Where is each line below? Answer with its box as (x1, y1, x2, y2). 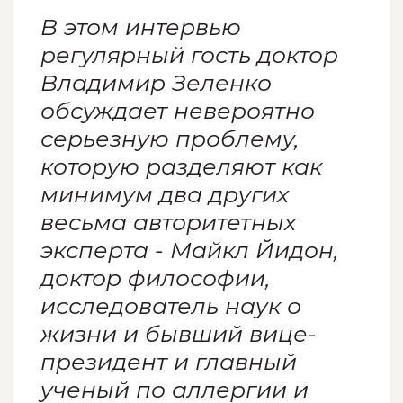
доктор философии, (40, 264, 270, 292)
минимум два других (40, 181, 289, 209)
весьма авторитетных (40, 209, 296, 237)
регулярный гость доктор (40, 41, 338, 69)
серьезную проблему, (40, 125, 299, 153)
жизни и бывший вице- (40, 320, 317, 348)
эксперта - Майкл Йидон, (40, 237, 338, 264)
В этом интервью (40, 13, 241, 41)
